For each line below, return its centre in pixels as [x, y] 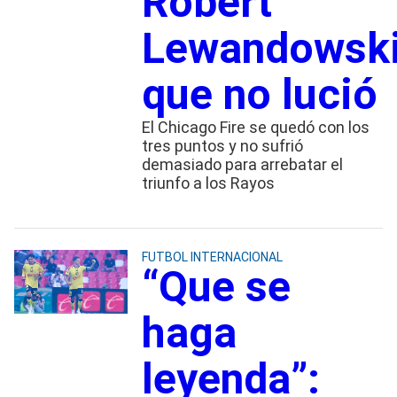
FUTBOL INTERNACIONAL [212, 257]
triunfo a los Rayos [208, 183]
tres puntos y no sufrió [222, 145]
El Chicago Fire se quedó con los [255, 127]
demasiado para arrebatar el [242, 164]
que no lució [259, 94]
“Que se [216, 286]
